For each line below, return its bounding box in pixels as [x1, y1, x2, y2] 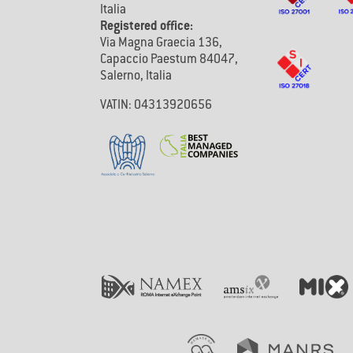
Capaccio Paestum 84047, [100, 54, 238, 66]
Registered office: [100, 21, 193, 33]
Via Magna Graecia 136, [100, 38, 222, 50]
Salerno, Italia [100, 71, 172, 83]
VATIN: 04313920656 [100, 100, 212, 112]
